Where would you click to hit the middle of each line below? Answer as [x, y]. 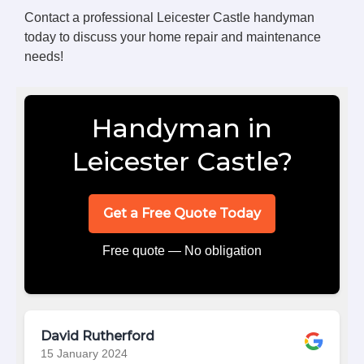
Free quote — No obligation [182, 250]
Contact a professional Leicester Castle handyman [169, 17]
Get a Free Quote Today [182, 213]
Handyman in [182, 128]
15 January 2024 [84, 353]
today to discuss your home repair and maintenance [173, 37]
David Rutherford [97, 336]
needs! [44, 56]
